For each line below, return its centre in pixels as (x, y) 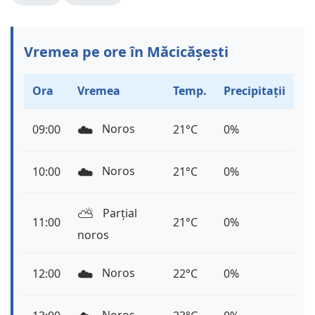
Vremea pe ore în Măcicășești (126, 52)
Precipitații (255, 91)
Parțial (118, 213)
